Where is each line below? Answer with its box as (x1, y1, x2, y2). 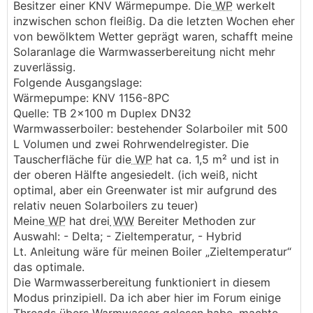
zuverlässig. (13, 60, 75, 74)
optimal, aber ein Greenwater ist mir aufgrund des (13, 183, 277, 197)
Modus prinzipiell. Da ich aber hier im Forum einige (13, 291, 281, 305)
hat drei (66, 214, 110, 228)
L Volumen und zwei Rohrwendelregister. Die (13, 137, 249, 151)
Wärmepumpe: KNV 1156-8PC (13, 91, 170, 105)
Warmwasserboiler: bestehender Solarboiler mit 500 (13, 122, 288, 136)
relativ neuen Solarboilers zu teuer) (13, 198, 198, 212)
